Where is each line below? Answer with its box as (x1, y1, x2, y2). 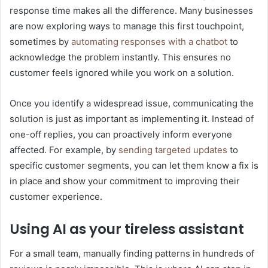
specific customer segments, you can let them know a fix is (10, 160, 258, 172)
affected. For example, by (10, 144, 118, 156)
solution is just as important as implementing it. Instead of (10, 113, 254, 125)
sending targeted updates (118, 144, 227, 156)
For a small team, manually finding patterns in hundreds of (10, 247, 254, 259)
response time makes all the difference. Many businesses (10, 5, 253, 17)
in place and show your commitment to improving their (10, 175, 240, 187)
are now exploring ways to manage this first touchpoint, (10, 20, 244, 32)
